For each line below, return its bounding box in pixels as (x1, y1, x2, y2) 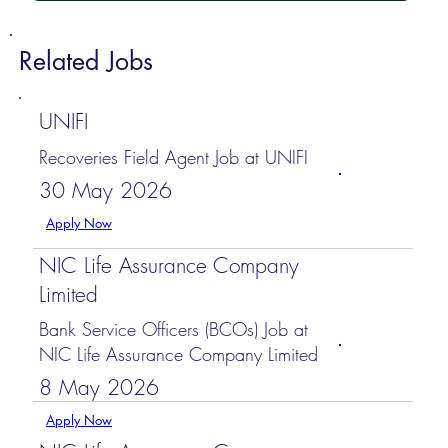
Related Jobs (18, 45, 153, 78)
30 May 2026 (38, 176, 172, 204)
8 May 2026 (38, 373, 159, 401)
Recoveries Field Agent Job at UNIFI (39, 145, 309, 170)
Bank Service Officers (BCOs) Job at (39, 317, 309, 342)
